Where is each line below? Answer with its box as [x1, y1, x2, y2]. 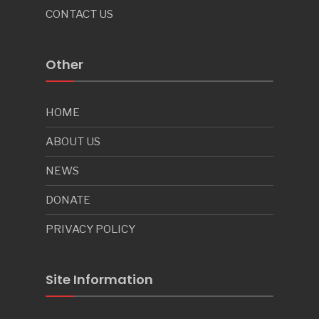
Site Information [46, 270, 153, 288]
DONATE [46, 192, 90, 206]
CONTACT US [46, 6, 113, 21]
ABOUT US [46, 134, 100, 148]
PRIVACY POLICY [46, 221, 135, 236]
